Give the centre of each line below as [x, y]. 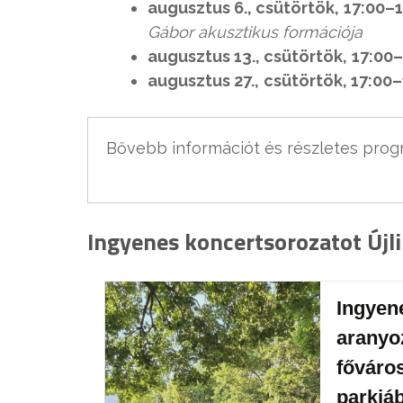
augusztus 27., [203, 81]
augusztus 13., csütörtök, [247, 57]
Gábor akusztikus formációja [255, 32]
